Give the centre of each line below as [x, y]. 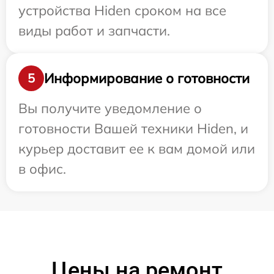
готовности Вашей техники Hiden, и [133, 129]
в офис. [42, 169]
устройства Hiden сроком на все [122, 11]
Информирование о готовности [147, 78]
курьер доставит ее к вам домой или [137, 149]
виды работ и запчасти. [94, 31]
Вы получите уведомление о [110, 109]
